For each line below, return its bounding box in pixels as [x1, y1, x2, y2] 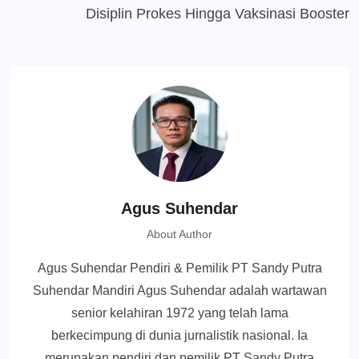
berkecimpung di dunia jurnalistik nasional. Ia [51, 329, 308, 343]
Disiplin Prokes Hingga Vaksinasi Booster [86, 6, 349, 22]
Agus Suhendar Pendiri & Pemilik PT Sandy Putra [37, 261, 322, 276]
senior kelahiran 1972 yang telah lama [71, 306, 288, 321]
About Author [147, 228, 212, 241]
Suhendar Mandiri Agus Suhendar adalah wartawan [32, 284, 327, 298]
